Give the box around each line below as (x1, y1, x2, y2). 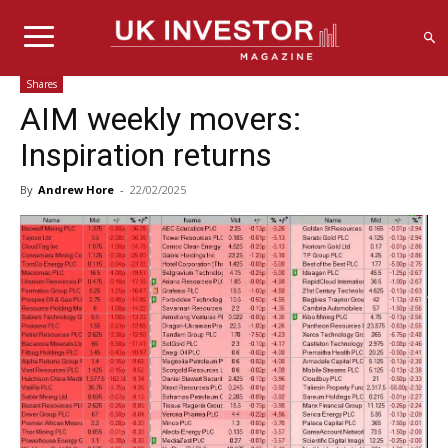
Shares (26, 76, 57, 91)
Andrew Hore (38, 181, 114, 197)
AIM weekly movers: (20, 99, 301, 138)
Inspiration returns (20, 135, 272, 174)
